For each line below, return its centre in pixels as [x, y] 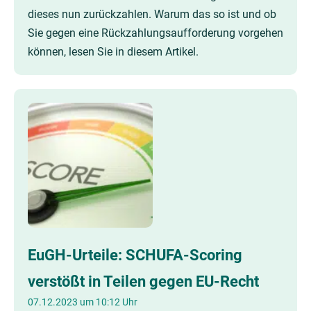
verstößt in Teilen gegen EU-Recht [143, 281]
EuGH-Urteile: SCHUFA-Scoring [135, 255]
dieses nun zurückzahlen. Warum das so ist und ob [152, 14]
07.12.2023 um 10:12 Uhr [83, 302]
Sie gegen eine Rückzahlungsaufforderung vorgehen [155, 33]
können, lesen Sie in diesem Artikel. [113, 52]
